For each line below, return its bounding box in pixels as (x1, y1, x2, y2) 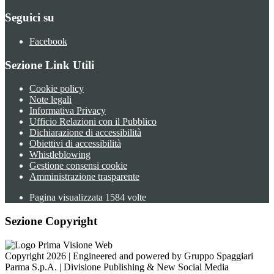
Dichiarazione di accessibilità (29, 127, 141, 138)
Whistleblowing (29, 149, 91, 160)
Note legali (29, 94, 72, 105)
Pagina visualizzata (29, 192, 105, 203)
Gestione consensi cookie (29, 160, 127, 171)
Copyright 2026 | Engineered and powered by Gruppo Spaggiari (5, 250, 253, 261)
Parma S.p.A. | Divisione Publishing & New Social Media (5, 261, 229, 272)
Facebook (29, 36, 67, 46)
